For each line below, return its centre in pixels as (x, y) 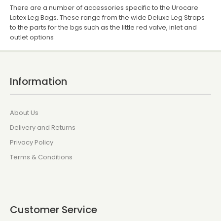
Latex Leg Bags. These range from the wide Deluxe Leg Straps (107, 18)
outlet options (32, 37)
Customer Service (54, 210)
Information (38, 81)
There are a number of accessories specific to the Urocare (104, 8)
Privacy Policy (32, 142)
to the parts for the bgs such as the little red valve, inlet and (103, 27)
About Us (24, 113)
